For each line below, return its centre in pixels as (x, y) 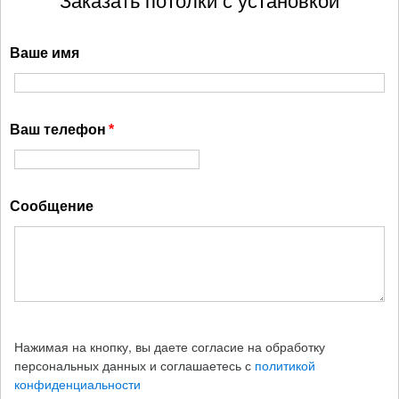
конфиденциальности (77, 384)
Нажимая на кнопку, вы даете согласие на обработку (170, 347)
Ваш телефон (58, 130)
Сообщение (52, 207)
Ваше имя (45, 53)
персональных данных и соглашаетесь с (134, 366)
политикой (285, 366)
